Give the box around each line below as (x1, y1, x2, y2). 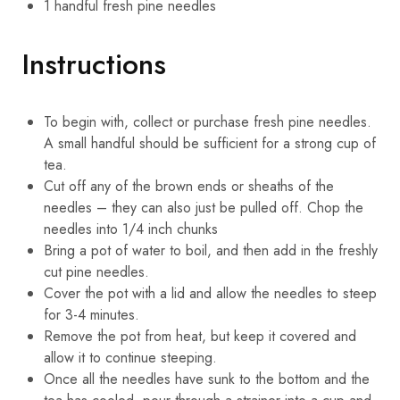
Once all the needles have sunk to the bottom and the (44, 368, 370, 389)
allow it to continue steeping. (44, 346, 217, 368)
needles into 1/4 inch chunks (44, 218, 218, 239)
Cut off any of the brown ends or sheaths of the (44, 175, 334, 196)
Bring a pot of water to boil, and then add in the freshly (44, 239, 378, 261)
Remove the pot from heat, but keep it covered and (44, 325, 356, 346)
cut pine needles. (44, 261, 149, 282)
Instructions (22, 43, 166, 85)
